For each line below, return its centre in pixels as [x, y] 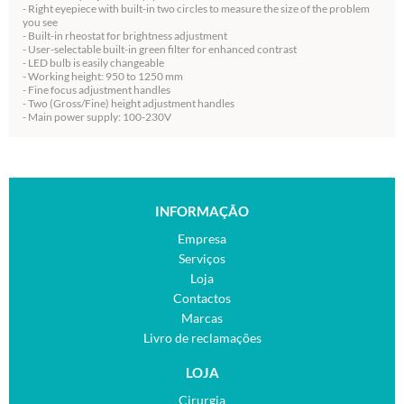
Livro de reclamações [202, 338]
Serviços [202, 258]
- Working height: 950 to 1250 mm [103, 76]
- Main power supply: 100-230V [97, 117]
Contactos [202, 298]
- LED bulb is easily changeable [93, 63]
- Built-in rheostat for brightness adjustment [125, 36]
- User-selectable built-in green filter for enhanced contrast [160, 49]
